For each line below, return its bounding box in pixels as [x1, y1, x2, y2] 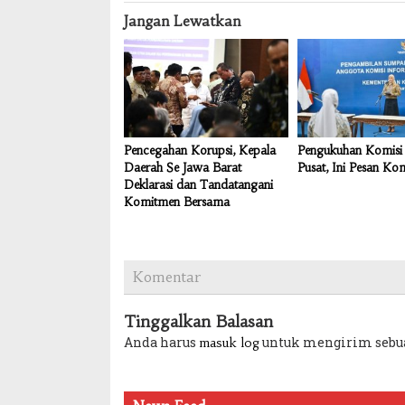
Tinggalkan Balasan [124, 310, 273, 332]
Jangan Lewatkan [124, 12, 240, 31]
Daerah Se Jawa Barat [124, 159, 241, 175]
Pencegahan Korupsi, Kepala [124, 142, 276, 158]
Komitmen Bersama [124, 193, 230, 210]
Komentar [133, 267, 201, 286]
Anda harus [124, 333, 199, 351]
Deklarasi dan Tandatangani [124, 176, 273, 193]
